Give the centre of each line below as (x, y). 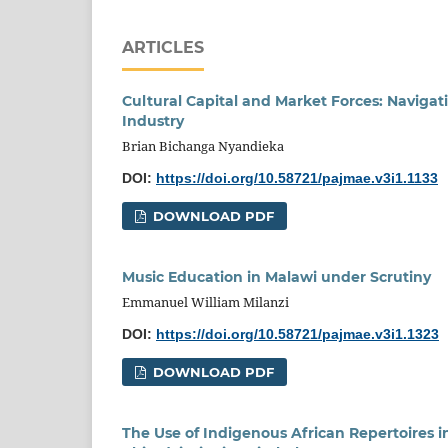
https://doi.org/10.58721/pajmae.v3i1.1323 (297, 333)
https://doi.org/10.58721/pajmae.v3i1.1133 (297, 177)
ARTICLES (163, 47)
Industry (153, 120)
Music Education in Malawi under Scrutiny (276, 276)
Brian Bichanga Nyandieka (203, 145)
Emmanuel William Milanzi (205, 301)
